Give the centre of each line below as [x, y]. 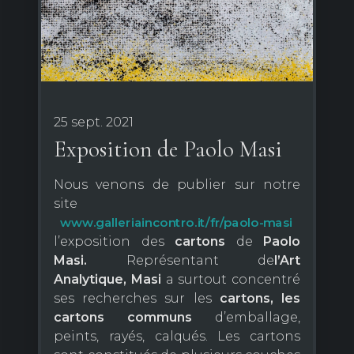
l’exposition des [114, 242]
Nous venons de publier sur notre [177, 185]
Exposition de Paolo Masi [168, 149]
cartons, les [260, 299]
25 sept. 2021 [94, 122]
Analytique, [90, 280]
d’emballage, [258, 318]
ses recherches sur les [137, 299]
